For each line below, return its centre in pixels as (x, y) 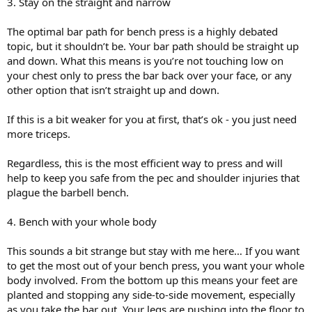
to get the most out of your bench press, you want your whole (156, 265)
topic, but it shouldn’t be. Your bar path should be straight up (153, 46)
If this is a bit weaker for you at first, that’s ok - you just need (152, 119)
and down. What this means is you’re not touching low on (145, 60)
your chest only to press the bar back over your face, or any (149, 75)
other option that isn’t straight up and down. (113, 89)
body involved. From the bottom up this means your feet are (152, 280)
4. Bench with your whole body (82, 221)
